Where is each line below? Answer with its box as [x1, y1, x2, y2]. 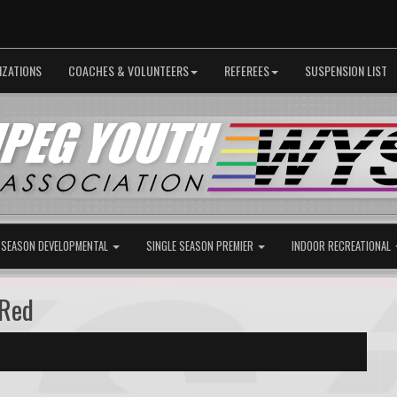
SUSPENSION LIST [305, 61, 387, 80]
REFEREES [224, 61, 269, 80]
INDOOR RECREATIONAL [292, 237, 393, 254]
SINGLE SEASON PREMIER [146, 237, 256, 254]
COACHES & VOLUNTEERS [68, 61, 189, 80]
